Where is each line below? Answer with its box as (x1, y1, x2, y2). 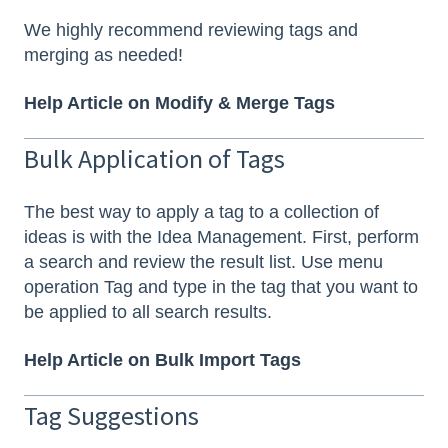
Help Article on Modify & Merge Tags (24, 92, 335, 113)
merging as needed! (24, 45, 183, 66)
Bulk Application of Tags (24, 141, 285, 175)
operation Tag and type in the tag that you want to (24, 277, 418, 298)
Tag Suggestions (24, 399, 199, 433)
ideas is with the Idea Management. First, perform (24, 227, 419, 248)
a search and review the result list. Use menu (24, 252, 383, 273)
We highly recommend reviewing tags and (24, 20, 358, 41)
